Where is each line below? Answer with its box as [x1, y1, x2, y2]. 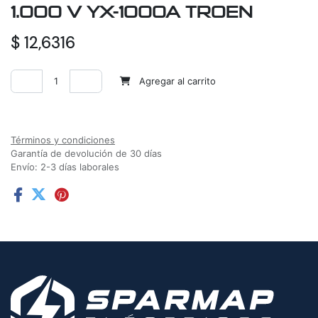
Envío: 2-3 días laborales [11, 161, 119, 173]
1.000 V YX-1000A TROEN [11, 3, 253, 23]
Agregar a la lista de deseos [26, 104, 150, 116]
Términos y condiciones [11, 134, 115, 146]
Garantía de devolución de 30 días [11, 148, 162, 160]
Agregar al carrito [136, 75, 216, 87]
